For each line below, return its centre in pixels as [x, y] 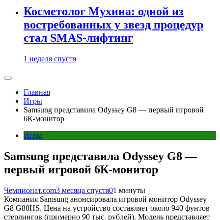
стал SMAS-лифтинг [78, 38]
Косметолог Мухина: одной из [104, 12]
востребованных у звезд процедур [113, 25]
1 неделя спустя [50, 59]
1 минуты [129, 190]
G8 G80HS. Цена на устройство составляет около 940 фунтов [107, 208]
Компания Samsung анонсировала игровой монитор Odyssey [105, 199]
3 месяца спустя [82, 190]
